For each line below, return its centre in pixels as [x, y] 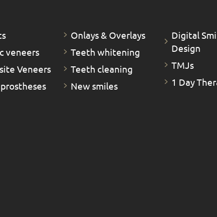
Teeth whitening [105, 52]
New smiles [94, 85]
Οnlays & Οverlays [108, 35]
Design [186, 48]
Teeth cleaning [102, 69]
